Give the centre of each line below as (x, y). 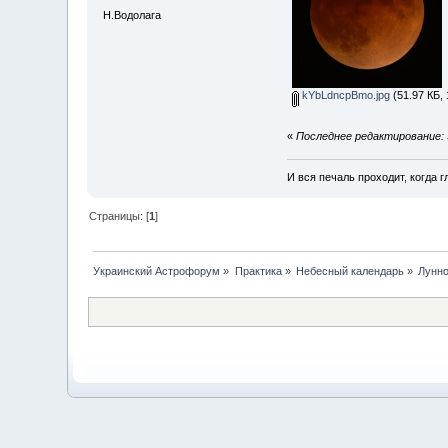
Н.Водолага (132, 14)
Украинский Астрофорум (157, 271)
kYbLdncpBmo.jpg (345, 94)
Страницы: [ (119, 216)
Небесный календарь (350, 271)
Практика (258, 271)
